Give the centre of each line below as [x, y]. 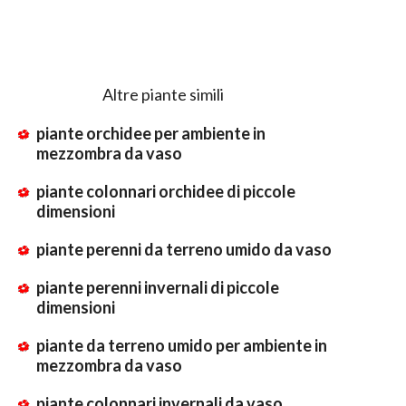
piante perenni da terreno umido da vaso [184, 249]
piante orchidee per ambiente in [151, 133]
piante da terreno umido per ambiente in [182, 345]
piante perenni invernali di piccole [158, 287]
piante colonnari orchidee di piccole [166, 191]
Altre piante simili [163, 94]
